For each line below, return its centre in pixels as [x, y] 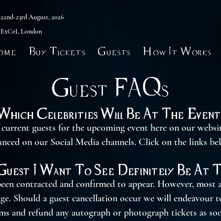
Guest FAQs [110, 87]
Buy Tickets [57, 51]
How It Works [177, 51]
